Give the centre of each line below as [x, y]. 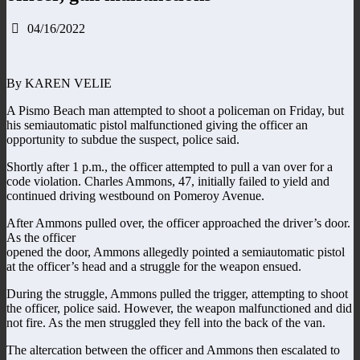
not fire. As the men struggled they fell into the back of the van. [166, 322]
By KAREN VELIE [59, 83]
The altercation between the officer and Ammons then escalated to [173, 350]
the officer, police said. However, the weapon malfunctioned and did [179, 308]
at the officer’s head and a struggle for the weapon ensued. [154, 266]
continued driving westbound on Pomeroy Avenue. [135, 195]
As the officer [41, 237]
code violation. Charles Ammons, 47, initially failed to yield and [168, 181]
